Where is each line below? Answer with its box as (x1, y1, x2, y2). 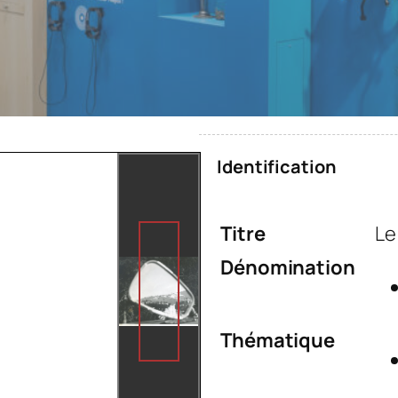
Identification (217, 155, 337, 179)
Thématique (220, 327, 335, 354)
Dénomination (220, 254, 355, 282)
